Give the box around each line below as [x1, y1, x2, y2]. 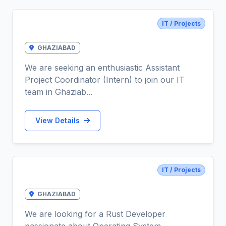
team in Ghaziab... [25, 86, 92, 97]
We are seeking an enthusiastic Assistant [25, 62, 180, 73]
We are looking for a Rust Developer [25, 209, 165, 219]
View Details [35, 116, 82, 125]
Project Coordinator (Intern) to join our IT [25, 74, 185, 85]
